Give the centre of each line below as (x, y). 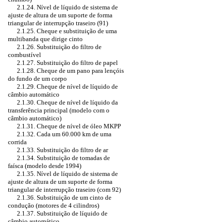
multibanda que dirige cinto (45, 39)
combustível (25, 55)
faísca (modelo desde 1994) (45, 166)
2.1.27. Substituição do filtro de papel (67, 63)
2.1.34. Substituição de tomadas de (63, 158)
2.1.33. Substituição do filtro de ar (62, 150)
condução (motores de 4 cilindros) (54, 205)
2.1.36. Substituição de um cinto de (64, 197)
